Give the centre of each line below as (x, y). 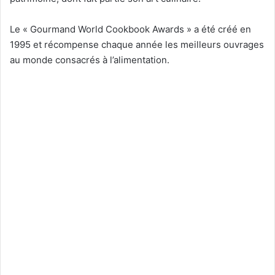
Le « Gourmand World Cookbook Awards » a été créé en (130, 29)
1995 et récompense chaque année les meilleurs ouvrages (137, 44)
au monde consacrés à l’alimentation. (90, 60)
